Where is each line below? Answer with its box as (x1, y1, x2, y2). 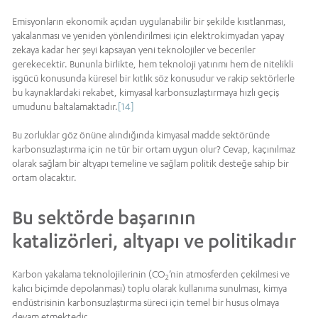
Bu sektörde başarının (12, 206, 196, 229)
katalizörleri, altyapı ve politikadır (12, 229, 296, 253)
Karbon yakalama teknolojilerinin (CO (12, 268, 165, 280)
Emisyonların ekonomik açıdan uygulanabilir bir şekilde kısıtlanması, (12, 16, 286, 28)
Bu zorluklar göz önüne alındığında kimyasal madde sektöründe (12, 129, 270, 141)
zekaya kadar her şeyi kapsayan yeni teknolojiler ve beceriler (12, 44, 256, 56)
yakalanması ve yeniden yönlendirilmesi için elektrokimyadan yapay (12, 30, 284, 42)
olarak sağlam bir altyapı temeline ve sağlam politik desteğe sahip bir (12, 158, 289, 170)
